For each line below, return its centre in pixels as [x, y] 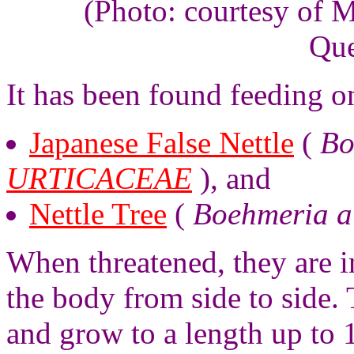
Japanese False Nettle [162, 143]
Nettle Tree [98, 214]
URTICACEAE [99, 178]
